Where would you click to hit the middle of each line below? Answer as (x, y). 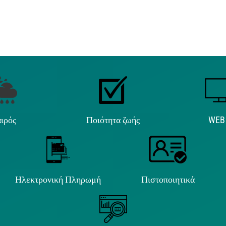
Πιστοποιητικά (168, 179)
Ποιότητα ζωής (113, 120)
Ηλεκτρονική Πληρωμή (58, 179)
